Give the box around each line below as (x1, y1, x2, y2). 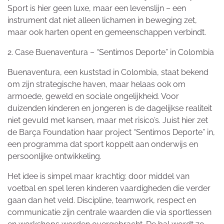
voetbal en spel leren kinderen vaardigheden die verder (7, 183, 210, 193)
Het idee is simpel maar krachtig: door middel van (7, 171, 189, 181)
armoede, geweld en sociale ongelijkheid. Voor (7, 91, 179, 101)
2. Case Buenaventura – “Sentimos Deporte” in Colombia (7, 47, 214, 57)
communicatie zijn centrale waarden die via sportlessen (7, 207, 211, 217)
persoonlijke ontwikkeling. (7, 151, 101, 161)
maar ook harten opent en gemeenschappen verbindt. (7, 27, 206, 37)
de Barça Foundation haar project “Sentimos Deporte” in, (7, 127, 215, 137)
